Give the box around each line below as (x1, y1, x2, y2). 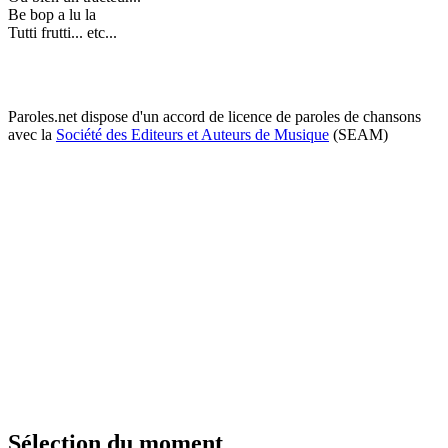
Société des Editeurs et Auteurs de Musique (56, 125, 329, 143)
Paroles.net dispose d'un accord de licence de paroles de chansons (8, 107, 421, 125)
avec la (8, 125, 56, 143)
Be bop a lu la (8, 5, 96, 23)
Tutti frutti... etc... (8, 23, 117, 41)
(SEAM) (329, 125, 388, 143)
